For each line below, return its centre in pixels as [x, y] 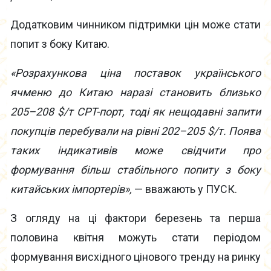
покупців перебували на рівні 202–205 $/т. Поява [135, 131]
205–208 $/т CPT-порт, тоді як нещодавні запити [135, 112]
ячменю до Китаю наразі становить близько [135, 93]
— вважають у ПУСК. [184, 189]
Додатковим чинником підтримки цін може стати [135, 25]
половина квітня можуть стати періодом [135, 238]
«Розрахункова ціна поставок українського [135, 73]
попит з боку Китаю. [60, 44]
